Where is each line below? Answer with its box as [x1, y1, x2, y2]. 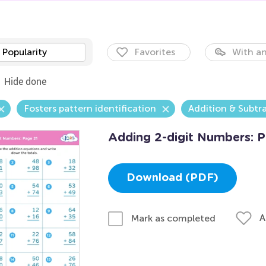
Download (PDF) [126, 173, 218, 183]
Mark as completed [131, 212, 216, 224]
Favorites [134, 46, 175, 58]
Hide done [4, 75, 46, 88]
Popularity [1, 46, 47, 58]
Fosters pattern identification [23, 103, 156, 114]
